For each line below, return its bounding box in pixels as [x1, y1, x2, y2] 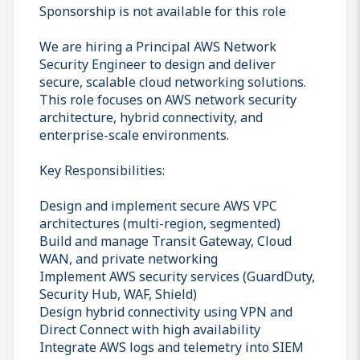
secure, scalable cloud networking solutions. [39, 72, 306, 91]
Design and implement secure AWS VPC [39, 196, 277, 215]
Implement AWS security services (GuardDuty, [39, 267, 315, 285]
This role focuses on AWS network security [39, 90, 297, 108]
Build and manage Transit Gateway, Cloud [39, 231, 292, 250]
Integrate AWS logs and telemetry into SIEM [39, 337, 304, 356]
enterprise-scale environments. [39, 125, 229, 144]
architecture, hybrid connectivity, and [39, 108, 263, 126]
